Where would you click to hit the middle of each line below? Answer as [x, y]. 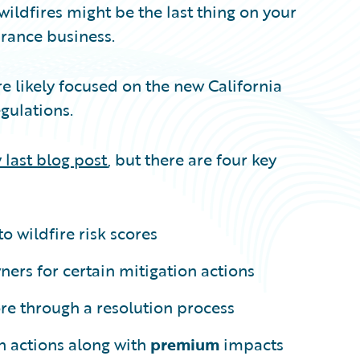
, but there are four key [192, 159]
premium [185, 344]
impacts [252, 344]
